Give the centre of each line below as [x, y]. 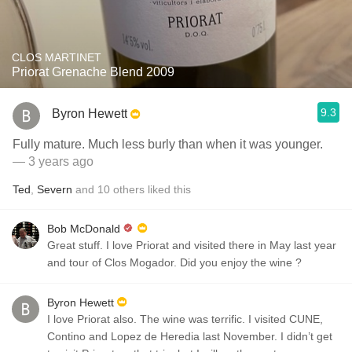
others [129, 189]
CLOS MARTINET [57, 57]
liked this [168, 189]
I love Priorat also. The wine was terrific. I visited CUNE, [185, 319]
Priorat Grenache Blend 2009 [93, 72]
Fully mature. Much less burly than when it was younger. [168, 144]
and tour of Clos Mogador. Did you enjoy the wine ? [174, 262]
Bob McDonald [84, 229]
